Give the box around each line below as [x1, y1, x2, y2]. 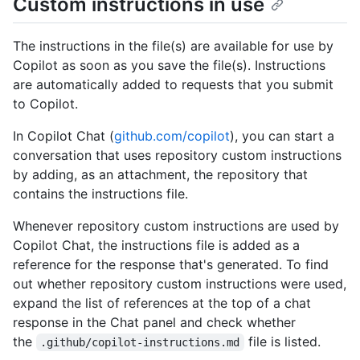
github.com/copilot [114, 128, 230, 145]
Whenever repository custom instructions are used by [13, 218, 339, 235]
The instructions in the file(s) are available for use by [13, 38, 333, 55]
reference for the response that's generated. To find [13, 256, 329, 273]
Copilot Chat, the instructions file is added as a [13, 237, 300, 254]
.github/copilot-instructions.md [40, 336, 240, 350]
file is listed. [243, 333, 321, 350]
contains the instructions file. [13, 186, 188, 202]
